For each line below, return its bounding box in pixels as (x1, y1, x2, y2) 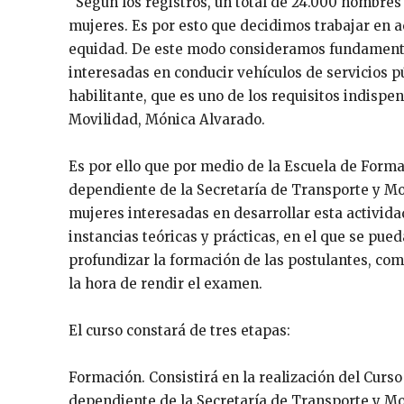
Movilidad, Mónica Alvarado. (69, 110, 265, 128)
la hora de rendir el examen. (69, 274, 262, 292)
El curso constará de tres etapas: (69, 321, 290, 339)
